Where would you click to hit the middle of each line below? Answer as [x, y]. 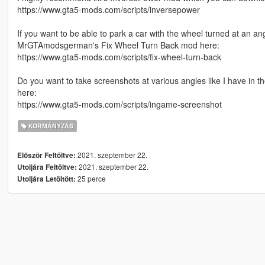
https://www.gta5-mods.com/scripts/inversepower [108, 10]
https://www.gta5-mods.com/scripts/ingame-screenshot [119, 104]
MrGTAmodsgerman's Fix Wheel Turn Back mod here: [118, 45]
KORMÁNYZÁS [50, 126]
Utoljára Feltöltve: [47, 167]
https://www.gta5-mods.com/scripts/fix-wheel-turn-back [119, 57]
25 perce [91, 179]
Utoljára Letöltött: [46, 179]
